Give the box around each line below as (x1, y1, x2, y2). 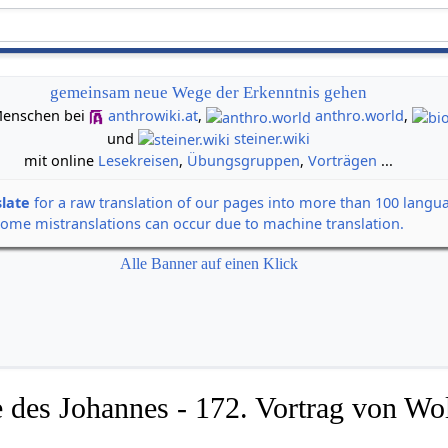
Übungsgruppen (187, 151, 301, 171)
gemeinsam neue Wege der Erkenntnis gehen (50, 83, 368, 103)
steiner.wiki (234, 128, 311, 148)
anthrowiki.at (107, 106, 198, 126)
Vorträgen (308, 151, 378, 171)
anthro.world (314, 106, 404, 126)
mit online (24, 151, 99, 171)
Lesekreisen (98, 151, 180, 171)
